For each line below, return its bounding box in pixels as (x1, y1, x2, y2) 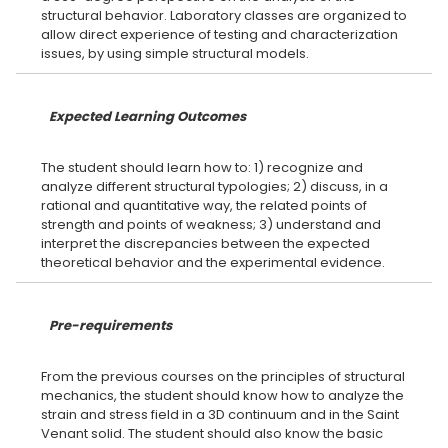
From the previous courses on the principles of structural (41, 367, 405, 386)
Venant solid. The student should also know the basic (41, 424, 383, 443)
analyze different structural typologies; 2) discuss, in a (41, 177, 388, 196)
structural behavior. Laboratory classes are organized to (41, 6, 407, 25)
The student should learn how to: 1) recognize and (41, 158, 363, 177)
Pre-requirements (49, 316, 172, 335)
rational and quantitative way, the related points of (41, 196, 367, 215)
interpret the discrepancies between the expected (41, 234, 370, 253)
